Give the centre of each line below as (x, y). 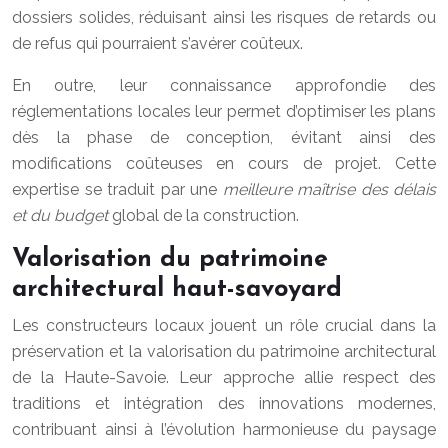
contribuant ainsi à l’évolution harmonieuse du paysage (224, 429)
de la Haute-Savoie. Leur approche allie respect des (224, 377)
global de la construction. (205, 215)
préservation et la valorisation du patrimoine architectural (224, 351)
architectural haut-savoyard (177, 289)
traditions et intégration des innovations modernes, (224, 403)
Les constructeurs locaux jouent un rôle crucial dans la (224, 325)
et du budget (62, 215)
